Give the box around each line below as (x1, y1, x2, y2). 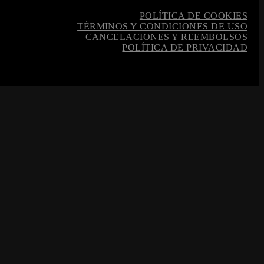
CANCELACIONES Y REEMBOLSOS (85, 32, 247, 42)
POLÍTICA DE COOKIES (139, 11, 247, 21)
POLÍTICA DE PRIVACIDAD (122, 42, 247, 53)
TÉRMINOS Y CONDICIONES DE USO (77, 21, 247, 32)
